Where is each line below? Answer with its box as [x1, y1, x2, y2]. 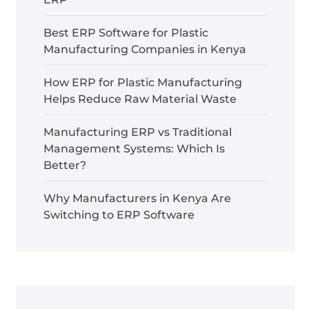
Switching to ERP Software [43, 208, 195, 221]
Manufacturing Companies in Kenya [43, 42, 246, 56]
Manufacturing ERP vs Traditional [43, 125, 232, 139]
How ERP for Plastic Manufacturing [43, 75, 242, 89]
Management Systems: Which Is [43, 141, 225, 155]
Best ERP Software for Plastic [43, 26, 208, 39]
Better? [43, 158, 86, 172]
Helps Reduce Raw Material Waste [43, 92, 237, 106]
